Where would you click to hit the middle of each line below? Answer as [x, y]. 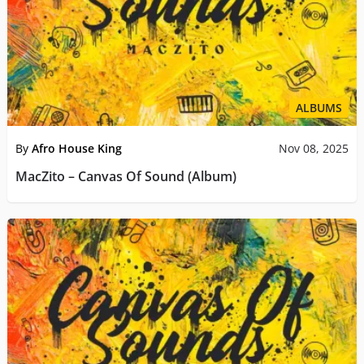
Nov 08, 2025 [314, 148]
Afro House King [76, 148]
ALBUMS [319, 107]
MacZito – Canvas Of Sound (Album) [126, 176]
